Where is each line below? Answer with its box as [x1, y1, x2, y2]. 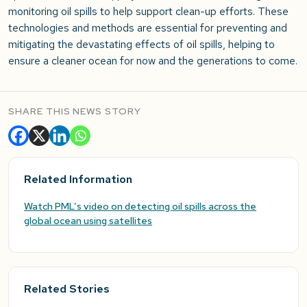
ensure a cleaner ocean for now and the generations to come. [8, 53, 297, 69]
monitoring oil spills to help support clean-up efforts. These [8, 4, 288, 19]
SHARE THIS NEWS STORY [8, 105, 141, 118]
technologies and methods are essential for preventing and [8, 21, 287, 36]
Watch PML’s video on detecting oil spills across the [24, 199, 256, 213]
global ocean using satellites [24, 214, 152, 228]
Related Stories [24, 282, 110, 297]
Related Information [24, 172, 132, 187]
